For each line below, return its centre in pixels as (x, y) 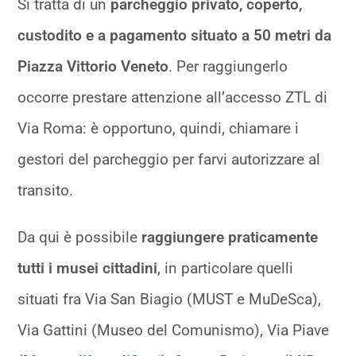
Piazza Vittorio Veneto (93, 67)
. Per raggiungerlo (228, 67)
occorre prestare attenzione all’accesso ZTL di (173, 98)
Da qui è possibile (80, 238)
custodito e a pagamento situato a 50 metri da (175, 36)
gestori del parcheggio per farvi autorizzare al (169, 160)
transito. (46, 191)
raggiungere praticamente (230, 238)
